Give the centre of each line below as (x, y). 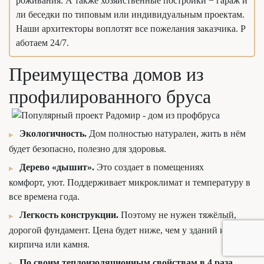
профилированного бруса (110, 96)
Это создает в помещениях (149, 167)
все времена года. (44, 197)
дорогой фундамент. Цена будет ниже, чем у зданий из (119, 230)
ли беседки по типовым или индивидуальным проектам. (130, 14)
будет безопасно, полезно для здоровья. (88, 149)
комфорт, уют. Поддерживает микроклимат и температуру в (130, 183)
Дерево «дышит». (57, 167)
